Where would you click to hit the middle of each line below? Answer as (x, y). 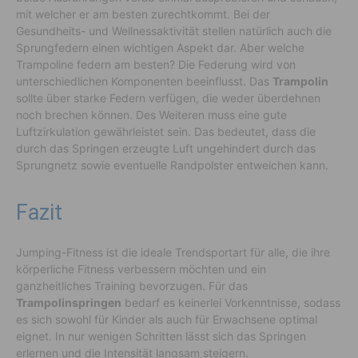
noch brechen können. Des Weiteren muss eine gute (151, 115)
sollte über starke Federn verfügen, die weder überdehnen (168, 98)
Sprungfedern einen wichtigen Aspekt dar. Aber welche (160, 48)
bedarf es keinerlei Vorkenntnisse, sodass (231, 303)
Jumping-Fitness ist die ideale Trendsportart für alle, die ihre (173, 253)
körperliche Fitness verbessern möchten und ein (141, 269)
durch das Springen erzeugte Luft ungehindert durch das (166, 149)
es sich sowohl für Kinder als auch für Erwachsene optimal (167, 320)
